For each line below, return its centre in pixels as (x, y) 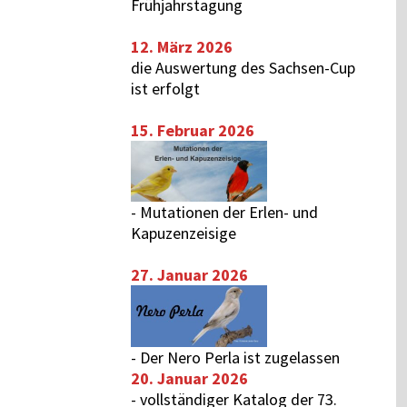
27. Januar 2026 (190, 275)
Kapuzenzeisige (184, 233)
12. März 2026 (182, 47)
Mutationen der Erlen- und (229, 212)
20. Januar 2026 (190, 378)
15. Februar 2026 (193, 130)
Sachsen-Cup (313, 68)
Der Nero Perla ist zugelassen (240, 357)
